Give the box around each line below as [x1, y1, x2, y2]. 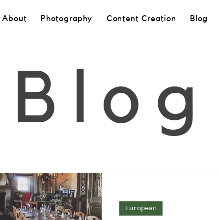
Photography [40, 14, 93, 23]
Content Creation [106, 14, 176, 23]
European [125, 204, 157, 212]
